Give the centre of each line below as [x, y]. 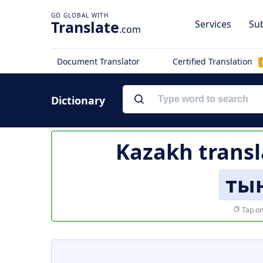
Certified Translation [213, 61]
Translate [85, 27]
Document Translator [98, 61]
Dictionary [78, 100]
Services [213, 24]
